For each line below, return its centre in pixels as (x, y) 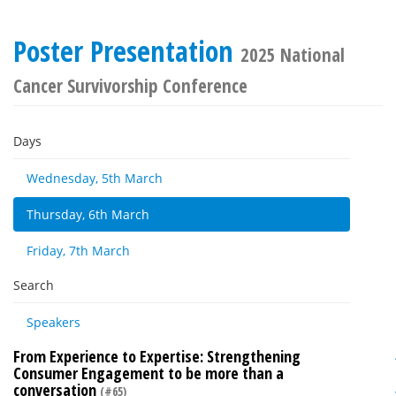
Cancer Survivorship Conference (130, 86)
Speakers (53, 322)
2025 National (293, 55)
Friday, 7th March (78, 251)
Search (34, 285)
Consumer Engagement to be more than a (148, 373)
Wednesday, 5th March (95, 178)
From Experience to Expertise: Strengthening (157, 356)
